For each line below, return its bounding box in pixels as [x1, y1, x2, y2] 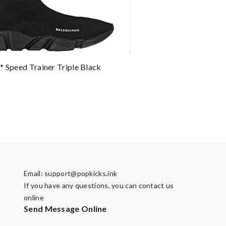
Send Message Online [24, 203, 107, 213]
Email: [24, 168, 45, 178]
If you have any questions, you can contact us [24, 181, 174, 190]
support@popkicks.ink [44, 168, 118, 178]
